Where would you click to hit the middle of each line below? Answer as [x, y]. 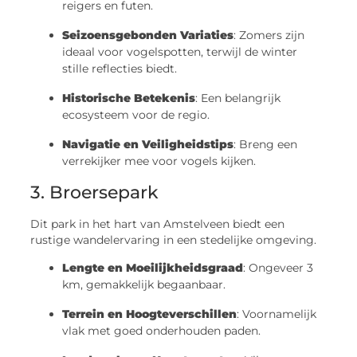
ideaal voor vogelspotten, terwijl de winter [180, 52]
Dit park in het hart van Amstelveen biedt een [158, 224]
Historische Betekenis [129, 98]
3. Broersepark [95, 193]
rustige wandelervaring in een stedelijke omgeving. [174, 240]
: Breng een [266, 145]
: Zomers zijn [269, 35]
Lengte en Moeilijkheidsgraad [153, 267]
